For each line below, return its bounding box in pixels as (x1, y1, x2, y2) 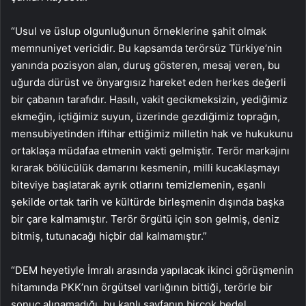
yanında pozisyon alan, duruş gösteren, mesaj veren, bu (11, 58, 280, 72)
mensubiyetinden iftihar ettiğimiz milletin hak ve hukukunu (11, 126, 293, 140)
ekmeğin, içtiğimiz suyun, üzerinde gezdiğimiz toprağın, (11, 109, 280, 123)
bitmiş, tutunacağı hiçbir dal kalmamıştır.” (11, 229, 207, 242)
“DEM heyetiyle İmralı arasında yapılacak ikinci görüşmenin (11, 263, 294, 277)
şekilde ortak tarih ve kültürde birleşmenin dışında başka (11, 195, 284, 208)
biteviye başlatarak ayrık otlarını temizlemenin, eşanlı (11, 178, 266, 191)
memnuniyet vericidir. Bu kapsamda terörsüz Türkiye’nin (11, 41, 282, 55)
